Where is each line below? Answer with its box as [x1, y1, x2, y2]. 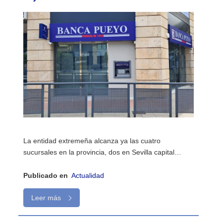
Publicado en [23, 171, 68, 179]
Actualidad [71, 171, 105, 179]
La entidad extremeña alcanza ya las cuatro [23, 136, 161, 145]
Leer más [31, 193, 63, 202]
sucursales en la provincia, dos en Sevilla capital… [23, 148, 182, 156]
